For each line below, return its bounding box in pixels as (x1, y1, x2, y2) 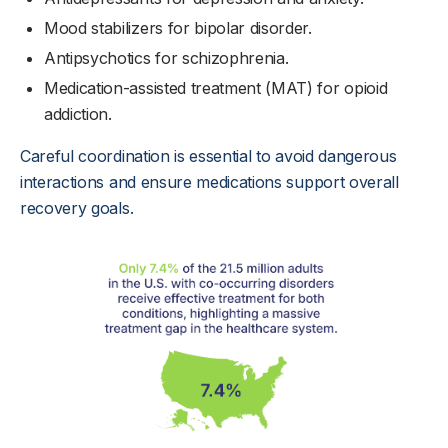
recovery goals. (20, 197, 134, 218)
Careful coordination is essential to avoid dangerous (20, 145, 397, 166)
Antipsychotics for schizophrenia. (44, 47, 289, 68)
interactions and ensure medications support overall (20, 171, 399, 192)
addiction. (44, 103, 112, 124)
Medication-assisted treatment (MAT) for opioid (44, 77, 388, 98)
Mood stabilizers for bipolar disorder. (44, 17, 312, 38)
